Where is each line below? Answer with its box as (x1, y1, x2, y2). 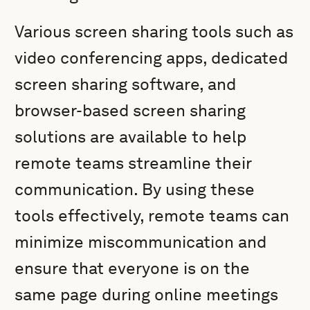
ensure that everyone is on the (15, 258, 250, 278)
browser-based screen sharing (15, 100, 246, 120)
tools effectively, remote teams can (15, 206, 290, 226)
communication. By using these (15, 179, 255, 199)
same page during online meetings (15, 284, 279, 304)
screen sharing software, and (15, 74, 237, 94)
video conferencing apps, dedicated (15, 48, 289, 68)
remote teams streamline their (15, 153, 252, 173)
